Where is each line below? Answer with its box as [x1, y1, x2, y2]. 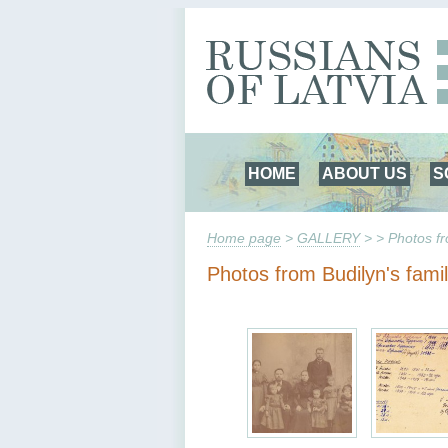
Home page [207, 230, 281, 246]
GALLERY [297, 230, 360, 246]
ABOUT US [322, 164, 407, 182]
